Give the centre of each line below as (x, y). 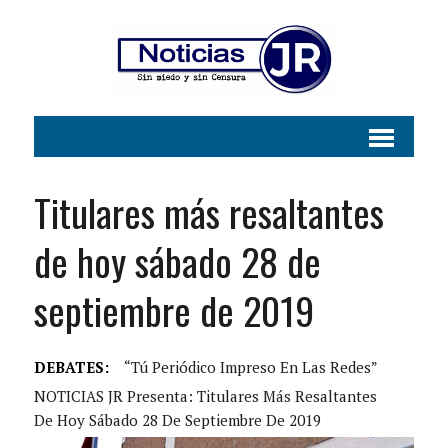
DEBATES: (71, 367)
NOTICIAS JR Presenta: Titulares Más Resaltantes (205, 396)
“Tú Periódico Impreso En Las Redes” (250, 367)
